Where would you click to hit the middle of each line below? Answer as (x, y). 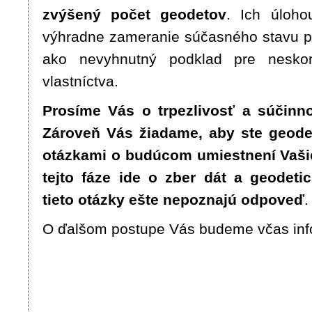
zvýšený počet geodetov (135, 15)
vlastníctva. (80, 81)
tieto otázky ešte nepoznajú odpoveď (173, 200)
